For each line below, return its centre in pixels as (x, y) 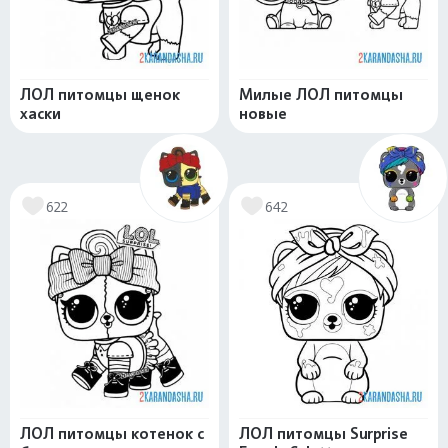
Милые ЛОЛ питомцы (321, 95)
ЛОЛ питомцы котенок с (112, 434)
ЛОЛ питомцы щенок (100, 95)
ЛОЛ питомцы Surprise (323, 434)
